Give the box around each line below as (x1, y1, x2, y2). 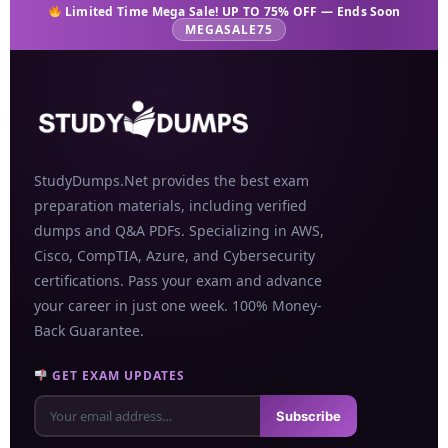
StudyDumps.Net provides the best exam (34, 171, 309, 191)
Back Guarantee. (34, 321, 144, 341)
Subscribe (275, 407, 341, 424)
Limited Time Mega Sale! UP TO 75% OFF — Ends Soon (61, 3, 401, 21)
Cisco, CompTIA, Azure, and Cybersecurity (34, 246, 315, 266)
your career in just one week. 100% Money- (34, 296, 322, 316)
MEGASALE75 (185, 21, 273, 39)
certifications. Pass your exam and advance (34, 271, 322, 291)
